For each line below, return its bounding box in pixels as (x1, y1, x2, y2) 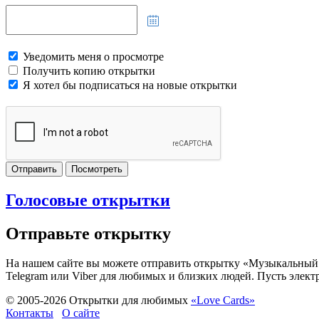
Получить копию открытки (23, 64, 155, 77)
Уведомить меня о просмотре (23, 50, 164, 63)
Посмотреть (71, 163, 122, 174)
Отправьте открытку (6, 224, 171, 243)
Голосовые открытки (6, 190, 170, 209)
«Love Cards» (191, 294, 255, 307)
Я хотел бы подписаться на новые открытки (23, 78, 237, 91)
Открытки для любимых (66, 294, 191, 307)
